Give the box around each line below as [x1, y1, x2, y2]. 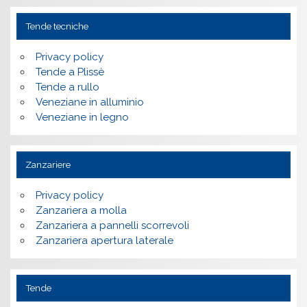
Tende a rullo [35, 81, 99, 94]
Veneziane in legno [35, 111, 129, 124]
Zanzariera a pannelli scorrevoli [35, 219, 189, 232]
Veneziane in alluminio [35, 96, 144, 109]
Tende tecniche [25, 21, 88, 32]
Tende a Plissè [35, 66, 104, 79]
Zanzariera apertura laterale [35, 234, 173, 247]
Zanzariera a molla [35, 204, 127, 217]
